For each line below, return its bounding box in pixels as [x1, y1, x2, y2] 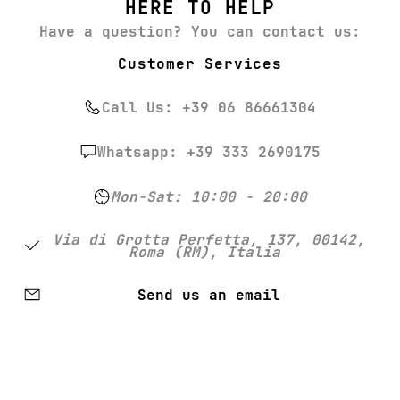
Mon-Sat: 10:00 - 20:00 [111, 187, 307, 207]
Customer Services [118, 54, 282, 74]
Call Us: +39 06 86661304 [102, 98, 316, 118]
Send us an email [137, 286, 280, 305]
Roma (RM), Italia [129, 243, 289, 262]
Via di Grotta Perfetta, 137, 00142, [53, 230, 365, 250]
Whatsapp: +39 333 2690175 [97, 143, 321, 162]
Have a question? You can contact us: [39, 22, 361, 42]
